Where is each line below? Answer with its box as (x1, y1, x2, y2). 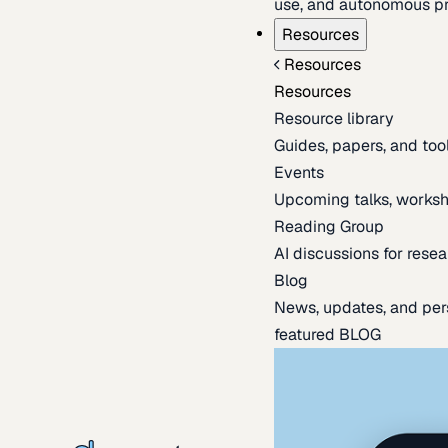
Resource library (273, 107, 394, 129)
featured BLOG (273, 323, 381, 345)
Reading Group (273, 215, 384, 237)
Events (273, 161, 324, 183)
